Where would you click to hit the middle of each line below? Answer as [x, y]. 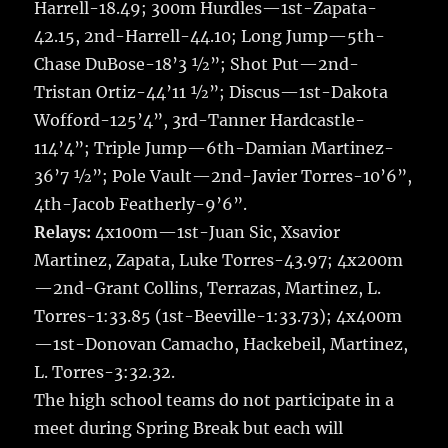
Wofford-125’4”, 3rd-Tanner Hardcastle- [200, 119]
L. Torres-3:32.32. [105, 371]
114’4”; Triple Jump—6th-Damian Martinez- [214, 147]
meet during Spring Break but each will [189, 427]
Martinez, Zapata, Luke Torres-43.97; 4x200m [219, 259]
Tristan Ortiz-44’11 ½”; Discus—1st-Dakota [211, 91]
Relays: [63, 231]
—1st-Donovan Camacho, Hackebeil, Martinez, [221, 343]
